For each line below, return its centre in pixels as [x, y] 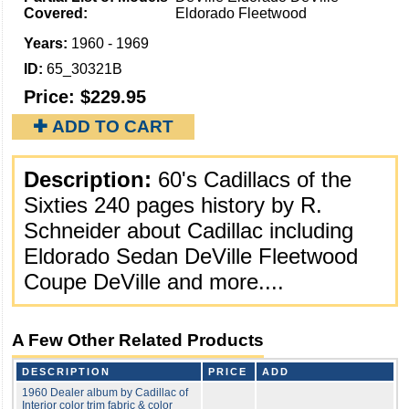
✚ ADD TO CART [103, 126]
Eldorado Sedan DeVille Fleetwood [191, 256]
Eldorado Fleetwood [241, 13]
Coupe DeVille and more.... [154, 281]
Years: [47, 43]
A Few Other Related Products [138, 341]
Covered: [58, 13]
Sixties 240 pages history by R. [173, 204]
